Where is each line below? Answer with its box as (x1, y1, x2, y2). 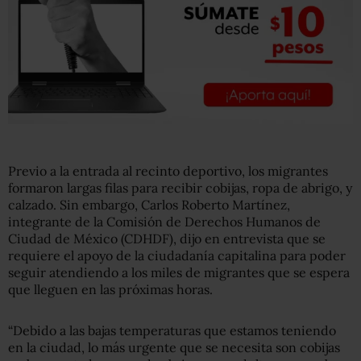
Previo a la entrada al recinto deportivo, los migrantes (8, 162, 328, 179)
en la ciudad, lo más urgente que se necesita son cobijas (8, 338, 340, 355)
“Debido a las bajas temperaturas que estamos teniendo (8, 322, 336, 338)
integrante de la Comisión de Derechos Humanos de (8, 213, 321, 230)
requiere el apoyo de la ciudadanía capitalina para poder (8, 247, 346, 263)
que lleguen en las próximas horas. (8, 280, 213, 297)
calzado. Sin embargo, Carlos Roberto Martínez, (8, 196, 290, 213)
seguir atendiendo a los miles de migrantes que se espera (8, 263, 350, 280)
